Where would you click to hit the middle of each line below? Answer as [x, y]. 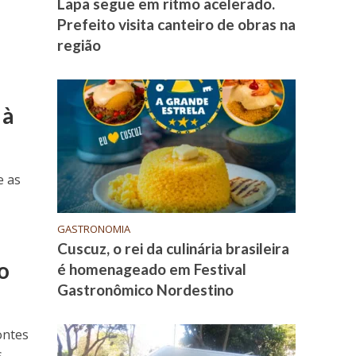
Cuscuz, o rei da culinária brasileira [174, 249]
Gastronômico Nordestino [146, 290]
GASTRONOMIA [94, 229]
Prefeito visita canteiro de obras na [177, 25]
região [79, 45]
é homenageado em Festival [152, 269]
